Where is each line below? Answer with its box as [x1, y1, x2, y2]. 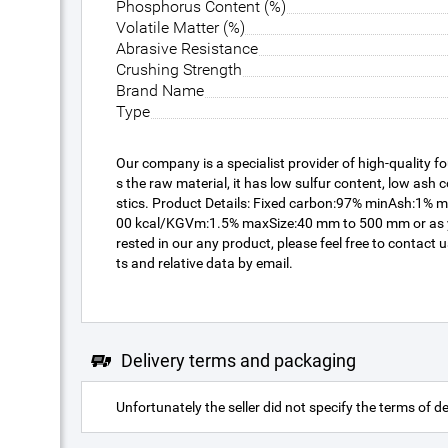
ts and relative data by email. [116, 255, 293, 271]
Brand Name [116, 81, 204, 100]
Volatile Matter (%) [116, 18, 245, 37]
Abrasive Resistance [116, 39, 258, 58]
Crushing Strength [116, 60, 242, 79]
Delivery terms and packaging [121, 350, 356, 371]
